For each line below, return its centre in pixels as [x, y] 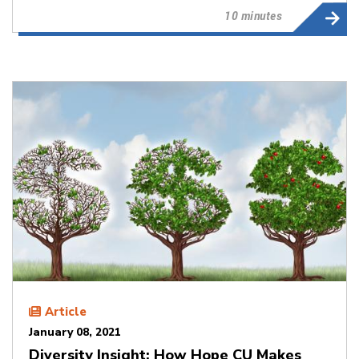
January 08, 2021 [75, 333]
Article [66, 312]
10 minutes [253, 15]
